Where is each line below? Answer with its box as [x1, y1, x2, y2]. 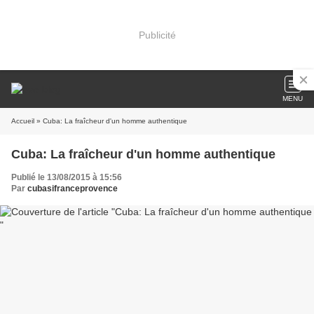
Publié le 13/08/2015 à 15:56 [11, 172, 122, 182]
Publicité [138, 29, 176, 41]
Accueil [11, 117, 34, 125]
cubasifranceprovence [27, 184, 118, 193]
